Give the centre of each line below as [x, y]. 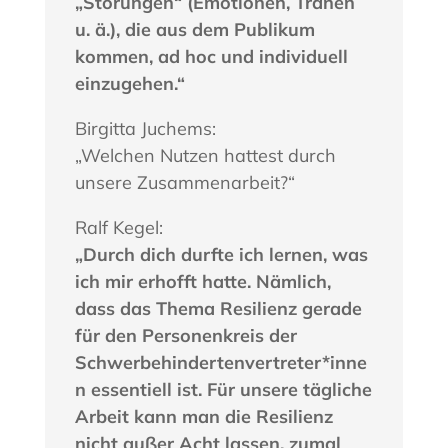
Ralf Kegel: [118, 228]
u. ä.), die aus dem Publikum [194, 30]
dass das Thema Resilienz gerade [218, 309]
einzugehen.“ [129, 84]
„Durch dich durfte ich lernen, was [221, 255]
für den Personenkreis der [185, 336]
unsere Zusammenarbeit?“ [184, 183]
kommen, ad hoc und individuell [211, 57]
